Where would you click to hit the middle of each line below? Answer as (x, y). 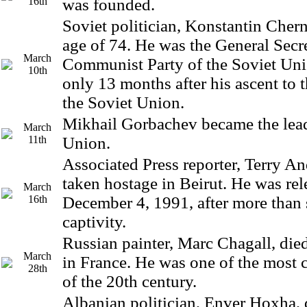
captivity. (94, 222)
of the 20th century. (130, 281)
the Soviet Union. (123, 102)
